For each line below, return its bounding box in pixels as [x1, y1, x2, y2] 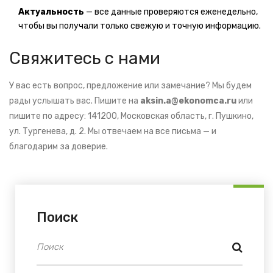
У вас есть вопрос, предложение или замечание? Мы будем [9, 80, 252, 91]
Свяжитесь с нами [9, 48, 160, 68]
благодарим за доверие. [9, 141, 108, 152]
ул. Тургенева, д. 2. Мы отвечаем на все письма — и [9, 126, 216, 136]
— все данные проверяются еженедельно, [84, 7, 258, 17]
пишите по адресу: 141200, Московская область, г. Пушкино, [9, 111, 253, 121]
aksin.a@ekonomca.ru [140, 96, 236, 106]
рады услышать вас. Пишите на [9, 96, 140, 106]
